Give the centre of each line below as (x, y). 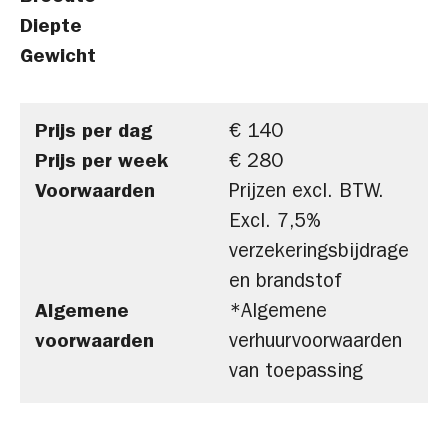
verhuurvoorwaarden (315, 343)
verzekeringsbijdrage (319, 253)
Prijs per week (101, 163)
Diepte (51, 28)
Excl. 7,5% (275, 223)
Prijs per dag (93, 133)
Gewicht (58, 58)
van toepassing (296, 373)
